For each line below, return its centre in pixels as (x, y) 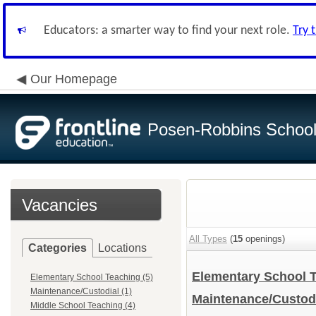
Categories (57, 248)
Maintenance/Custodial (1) (81, 291)
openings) (264, 239)
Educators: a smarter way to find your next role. (168, 31)
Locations (122, 248)
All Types (208, 239)
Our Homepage (74, 79)
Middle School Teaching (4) (83, 305)
